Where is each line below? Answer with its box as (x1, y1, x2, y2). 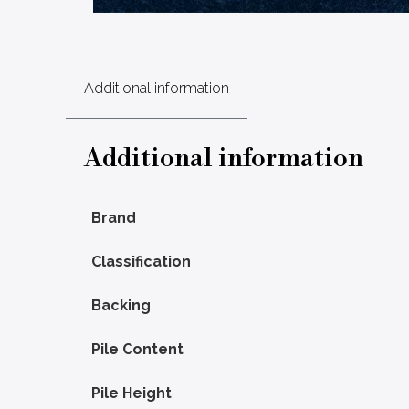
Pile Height (91, 384, 172, 401)
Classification (91, 253, 191, 269)
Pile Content (91, 341, 184, 357)
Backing (91, 297, 151, 313)
